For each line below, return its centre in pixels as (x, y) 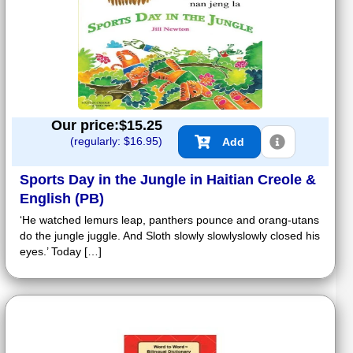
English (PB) (62, 198)
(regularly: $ (100, 141)
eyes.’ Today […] (61, 251)
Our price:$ (89, 125)
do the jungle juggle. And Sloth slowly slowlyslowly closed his (170, 235)
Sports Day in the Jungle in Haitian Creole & (168, 179)
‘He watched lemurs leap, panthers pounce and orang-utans (169, 219)
